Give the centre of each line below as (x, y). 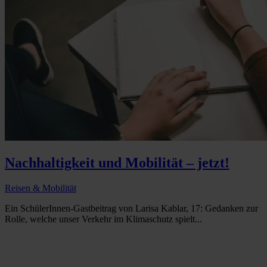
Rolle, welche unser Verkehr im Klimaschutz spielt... (103, 219)
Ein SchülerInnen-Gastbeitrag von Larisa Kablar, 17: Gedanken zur (131, 209)
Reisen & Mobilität (41, 188)
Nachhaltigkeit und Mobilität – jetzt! (117, 163)
